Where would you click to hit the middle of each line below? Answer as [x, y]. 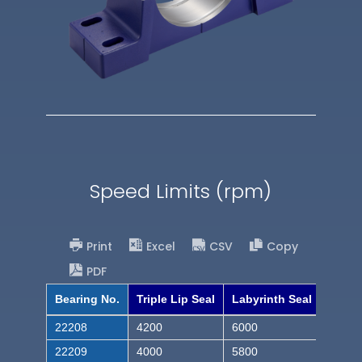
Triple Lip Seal [175, 299]
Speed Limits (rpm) [181, 191]
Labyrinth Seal [271, 299]
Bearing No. [87, 299]
